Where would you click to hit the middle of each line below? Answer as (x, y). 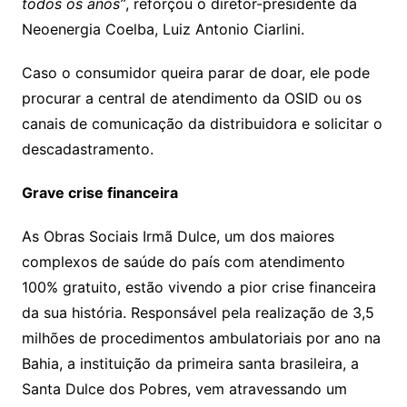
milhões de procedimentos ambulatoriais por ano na (201, 338)
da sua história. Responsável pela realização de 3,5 (198, 313)
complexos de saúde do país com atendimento (183, 262)
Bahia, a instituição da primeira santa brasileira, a (190, 364)
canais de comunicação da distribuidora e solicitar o (202, 124)
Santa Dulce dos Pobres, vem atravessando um (184, 389)
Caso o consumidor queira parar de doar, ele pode (195, 73)
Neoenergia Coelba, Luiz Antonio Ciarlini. (169, 30)
